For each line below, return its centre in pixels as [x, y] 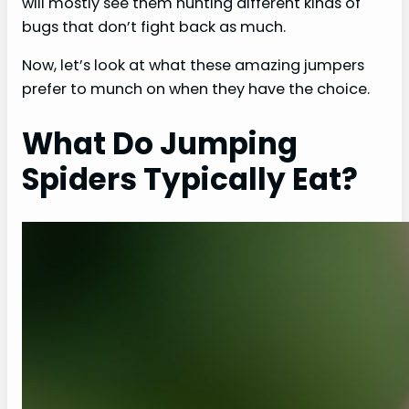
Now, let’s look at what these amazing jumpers [193, 66]
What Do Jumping [160, 144]
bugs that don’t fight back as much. [154, 26]
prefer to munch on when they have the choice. [196, 89]
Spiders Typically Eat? [190, 180]
